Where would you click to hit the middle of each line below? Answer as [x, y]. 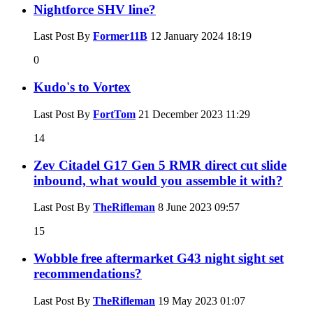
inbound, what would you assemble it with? [158, 180]
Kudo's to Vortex [82, 87]
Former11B [120, 36]
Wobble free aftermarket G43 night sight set [159, 258]
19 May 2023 [188, 300]
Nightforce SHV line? [95, 9]
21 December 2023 [181, 114]
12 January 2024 [187, 36]
